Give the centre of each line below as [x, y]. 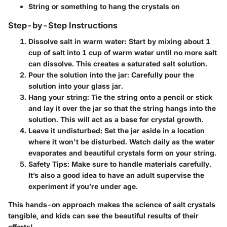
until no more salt [185, 53]
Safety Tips [48, 164]
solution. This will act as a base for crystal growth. [116, 120]
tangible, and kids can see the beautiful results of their [103, 216]
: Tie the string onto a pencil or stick [150, 97]
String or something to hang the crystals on [104, 7]
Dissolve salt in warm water [77, 42]
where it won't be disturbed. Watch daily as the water [122, 142]
